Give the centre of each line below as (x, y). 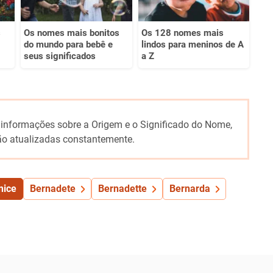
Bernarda (190, 188)
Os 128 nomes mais (182, 33)
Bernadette (122, 188)
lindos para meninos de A (192, 44)
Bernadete (52, 188)
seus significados (60, 56)
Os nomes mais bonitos (72, 33)
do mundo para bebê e (68, 44)
